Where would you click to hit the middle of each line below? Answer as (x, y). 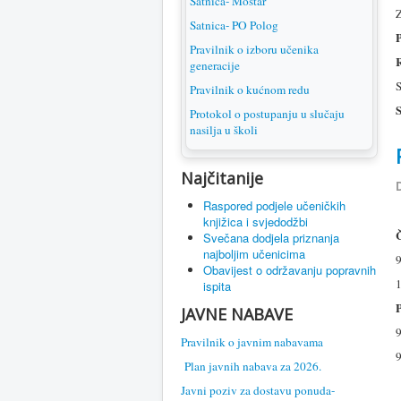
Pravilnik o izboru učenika (254, 49)
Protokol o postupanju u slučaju (267, 114)
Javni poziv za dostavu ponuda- (258, 390)
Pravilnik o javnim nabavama (252, 342)
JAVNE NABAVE (237, 314)
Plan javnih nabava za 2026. (253, 366)
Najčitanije (222, 178)
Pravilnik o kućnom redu (250, 90)
